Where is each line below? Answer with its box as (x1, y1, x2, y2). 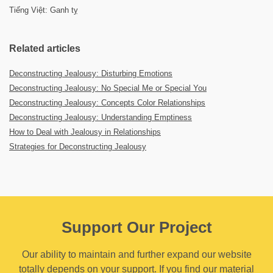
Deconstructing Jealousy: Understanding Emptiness (9, 113, 192, 122)
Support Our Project (61, 218, 212, 236)
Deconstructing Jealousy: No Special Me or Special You (9, 83, 207, 93)
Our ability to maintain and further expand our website (21, 249, 252, 260)
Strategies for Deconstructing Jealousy (9, 142, 146, 151)
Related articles (9, 43, 80, 54)
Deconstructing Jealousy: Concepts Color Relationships (9, 98, 205, 107)
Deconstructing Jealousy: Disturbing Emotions (9, 69, 172, 78)
